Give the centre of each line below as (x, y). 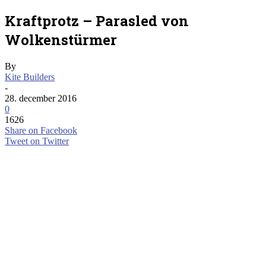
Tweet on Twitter (37, 141)
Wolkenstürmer (61, 39)
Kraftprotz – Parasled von (97, 20)
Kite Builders (30, 77)
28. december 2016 (41, 98)
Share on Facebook (41, 130)
